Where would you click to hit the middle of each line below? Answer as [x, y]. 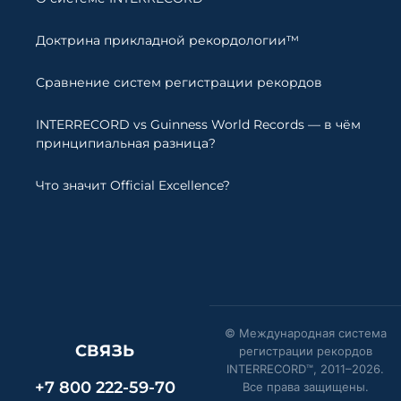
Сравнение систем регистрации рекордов [179, 83]
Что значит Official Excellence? [133, 186]
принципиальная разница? [126, 144]
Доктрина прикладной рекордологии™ [167, 41]
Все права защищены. [305, 387]
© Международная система [305, 333]
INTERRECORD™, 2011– [290, 369]
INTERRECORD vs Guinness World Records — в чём [198, 125]
